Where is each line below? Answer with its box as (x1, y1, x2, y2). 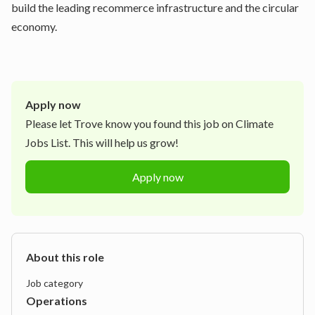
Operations (26, 294, 87, 307)
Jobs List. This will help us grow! (25, 136, 179, 149)
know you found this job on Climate (103, 117, 274, 130)
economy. (11, 20, 57, 33)
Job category (26, 277, 83, 289)
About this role (26, 250, 104, 264)
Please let (25, 117, 74, 130)
